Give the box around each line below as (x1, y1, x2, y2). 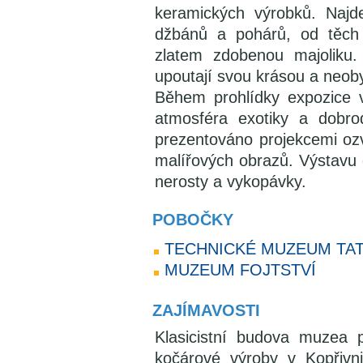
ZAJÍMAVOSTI (152, 301, 260, 319)
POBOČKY (152, 211, 233, 228)
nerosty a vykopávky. (155, 173, 306, 190)
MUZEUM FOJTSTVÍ (164, 261, 316, 279)
